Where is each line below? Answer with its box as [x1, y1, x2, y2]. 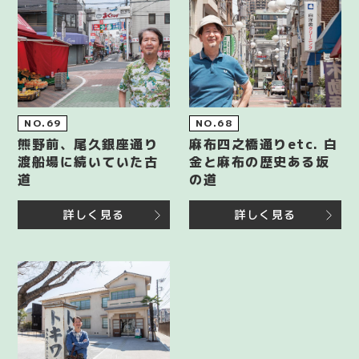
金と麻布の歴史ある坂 [189, 153, 330, 171]
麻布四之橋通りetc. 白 [189, 135, 338, 154]
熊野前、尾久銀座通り [18, 135, 159, 154]
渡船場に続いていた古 [18, 153, 159, 171]
